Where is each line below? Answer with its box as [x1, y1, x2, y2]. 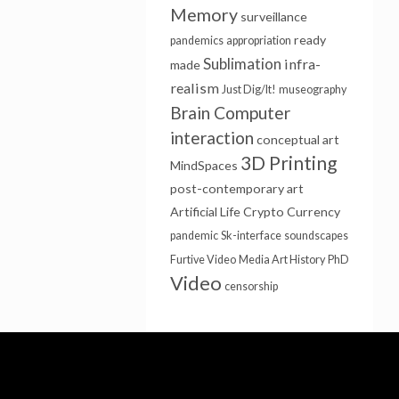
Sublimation [202, 54, 281, 73]
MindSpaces [169, 158, 238, 173]
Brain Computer [169, 102, 290, 123]
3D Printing [240, 151, 337, 174]
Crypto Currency [242, 204, 340, 219]
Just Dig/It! [221, 83, 276, 96]
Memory [169, 4, 238, 25]
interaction [169, 127, 254, 148]
